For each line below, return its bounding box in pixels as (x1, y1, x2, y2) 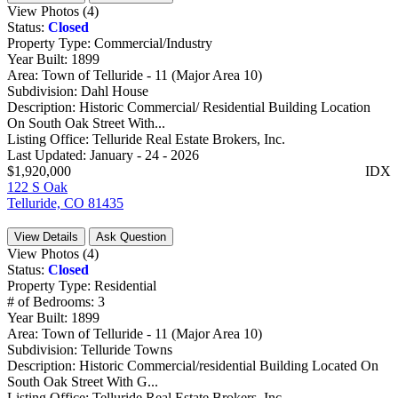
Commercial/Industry (94, 35, 212, 51)
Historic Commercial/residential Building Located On (79, 357, 378, 373)
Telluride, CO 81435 (7, 195, 123, 211)
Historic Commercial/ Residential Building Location (79, 99, 370, 115)
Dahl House (81, 83, 148, 99)
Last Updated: (7, 147, 90, 163)
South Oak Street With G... (7, 373, 158, 389)
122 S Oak (7, 179, 68, 195)
